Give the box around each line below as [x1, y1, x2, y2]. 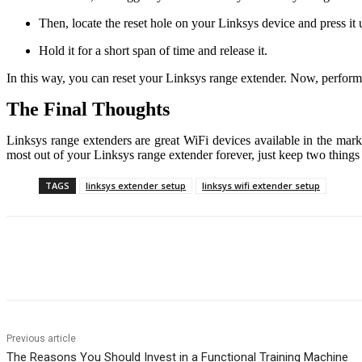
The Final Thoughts [6, 99, 170, 120]
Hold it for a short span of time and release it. [39, 44, 267, 58]
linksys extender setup [86, 179, 186, 192]
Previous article [6, 333, 76, 345]
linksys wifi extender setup [202, 179, 320, 192]
